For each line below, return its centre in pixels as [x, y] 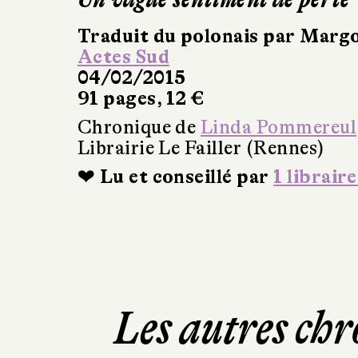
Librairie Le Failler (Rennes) [201, 148]
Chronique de [139, 127]
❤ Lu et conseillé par [175, 177]
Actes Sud [123, 57]
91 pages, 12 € [141, 98]
